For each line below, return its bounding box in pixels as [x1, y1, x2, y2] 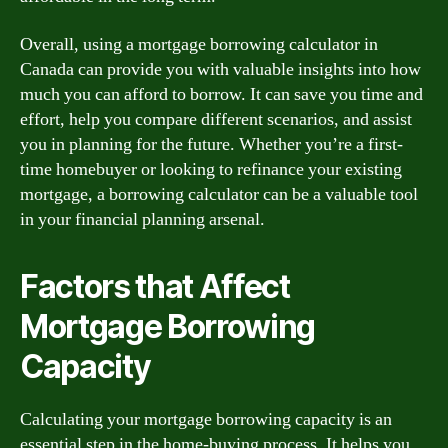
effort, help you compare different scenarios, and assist [20, 107, 412, 131]
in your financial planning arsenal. [20, 207, 265, 231]
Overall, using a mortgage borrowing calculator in [20, 32, 378, 56]
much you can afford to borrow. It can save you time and [20, 82, 423, 106]
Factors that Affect [20, 266, 290, 306]
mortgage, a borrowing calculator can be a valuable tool [20, 182, 418, 206]
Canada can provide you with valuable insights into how [20, 57, 421, 81]
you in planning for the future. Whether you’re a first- [20, 132, 403, 156]
